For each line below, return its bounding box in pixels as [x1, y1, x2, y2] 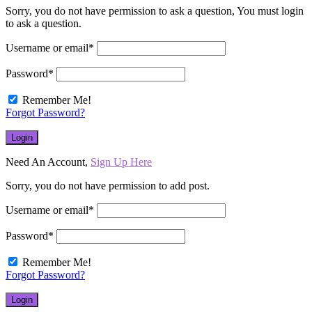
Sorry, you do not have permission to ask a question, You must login [6, 4, 304, 17]
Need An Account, [6, 155, 91, 168]
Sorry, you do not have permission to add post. [6, 179, 210, 192]
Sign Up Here [91, 155, 152, 168]
